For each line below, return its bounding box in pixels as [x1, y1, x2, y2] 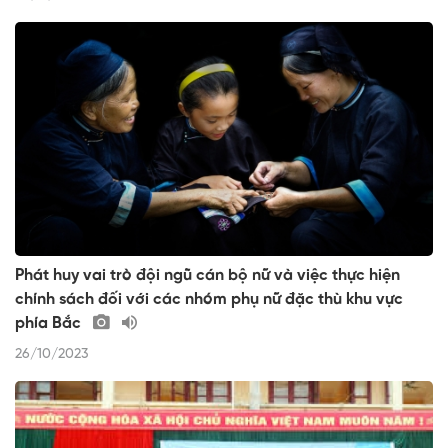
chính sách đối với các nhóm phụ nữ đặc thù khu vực [15, 291, 403, 309]
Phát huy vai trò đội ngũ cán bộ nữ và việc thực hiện [15, 267, 400, 285]
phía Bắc [15, 315, 85, 333]
